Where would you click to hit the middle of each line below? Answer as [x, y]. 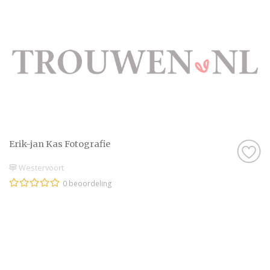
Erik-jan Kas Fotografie [60, 144]
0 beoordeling [87, 183]
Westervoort [40, 167]
